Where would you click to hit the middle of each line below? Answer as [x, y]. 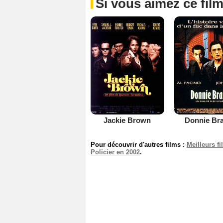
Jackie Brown [127, 120]
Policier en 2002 [115, 152]
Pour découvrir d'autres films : [139, 144]
